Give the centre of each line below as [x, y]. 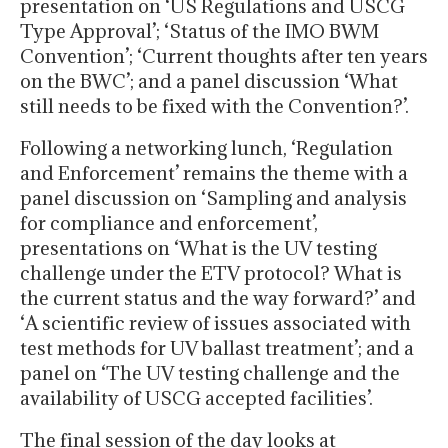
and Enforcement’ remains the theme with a [214, 173]
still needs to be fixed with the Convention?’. [214, 106]
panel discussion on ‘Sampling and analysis [213, 198]
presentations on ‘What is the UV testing [198, 248]
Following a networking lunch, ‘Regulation [206, 148]
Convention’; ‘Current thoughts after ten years [224, 56]
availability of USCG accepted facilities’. [196, 398]
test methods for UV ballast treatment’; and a [217, 348]
